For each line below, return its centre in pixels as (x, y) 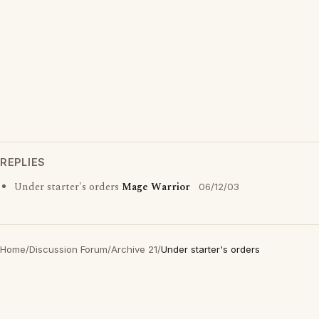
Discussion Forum (68, 249)
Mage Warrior (156, 187)
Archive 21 (134, 249)
